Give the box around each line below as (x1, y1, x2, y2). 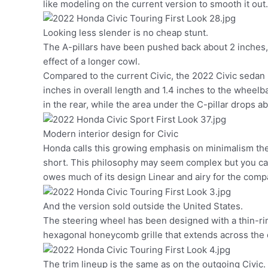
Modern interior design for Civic (43, 128, 178, 140)
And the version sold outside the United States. (43, 200, 245, 212)
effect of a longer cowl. (43, 56, 142, 68)
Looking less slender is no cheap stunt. (43, 27, 211, 39)
